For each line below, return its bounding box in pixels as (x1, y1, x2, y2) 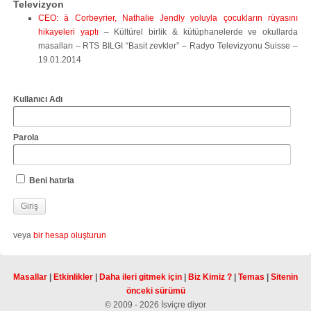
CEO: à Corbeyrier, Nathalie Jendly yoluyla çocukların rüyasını (38, 13, 298, 23)
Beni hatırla (27, 176, 74, 185)
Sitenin (271, 272, 298, 282)
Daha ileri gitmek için (99, 272, 182, 282)
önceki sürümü (126, 286, 185, 296)
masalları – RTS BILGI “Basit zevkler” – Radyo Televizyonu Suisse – (38, 41, 298, 51)
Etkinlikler (53, 272, 93, 282)
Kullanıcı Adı (13, 94, 62, 104)
